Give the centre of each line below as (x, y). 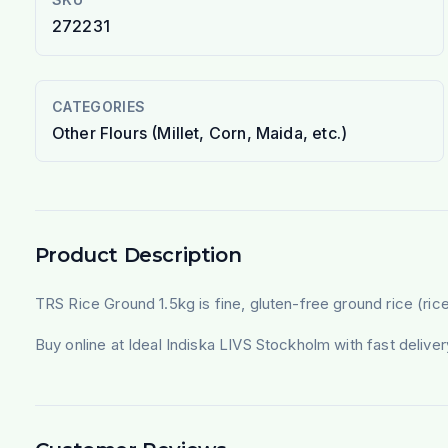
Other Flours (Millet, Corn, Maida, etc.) (199, 132)
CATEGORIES (98, 106)
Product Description (138, 254)
